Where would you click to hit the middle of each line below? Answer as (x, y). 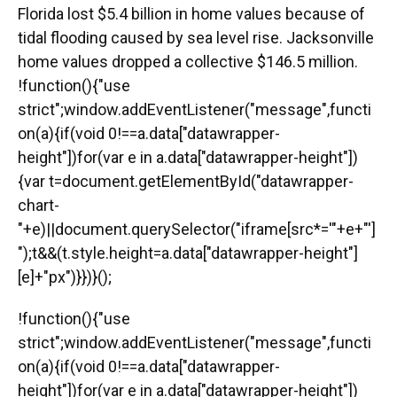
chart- (39, 206)
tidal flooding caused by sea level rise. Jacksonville (196, 38)
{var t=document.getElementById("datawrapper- (186, 182)
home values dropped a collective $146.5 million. (188, 62)
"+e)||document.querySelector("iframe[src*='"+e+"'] (197, 230)
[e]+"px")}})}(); (65, 277)
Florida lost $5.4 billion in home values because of (191, 14)
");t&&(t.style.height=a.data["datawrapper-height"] (188, 253)
